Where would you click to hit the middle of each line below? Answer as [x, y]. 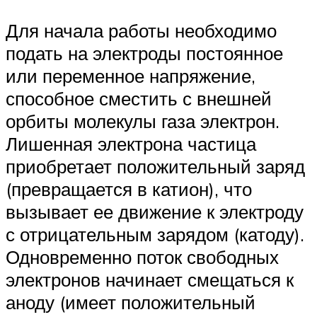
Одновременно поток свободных [142, 257]
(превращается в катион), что [129, 189]
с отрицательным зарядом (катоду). [155, 235]
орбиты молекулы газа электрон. [143, 121]
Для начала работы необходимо [141, 31]
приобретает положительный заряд [155, 167]
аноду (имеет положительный [131, 302]
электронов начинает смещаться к [150, 280]
